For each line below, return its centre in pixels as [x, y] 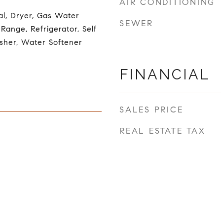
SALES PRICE [151, 110]
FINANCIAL [165, 74]
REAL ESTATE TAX [163, 131]
